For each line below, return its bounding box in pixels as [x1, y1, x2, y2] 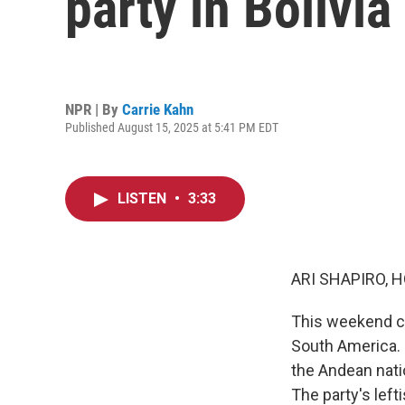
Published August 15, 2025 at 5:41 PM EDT [65, 119, 278, 135]
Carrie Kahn [122, 99, 193, 118]
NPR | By [65, 99, 122, 118]
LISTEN [118, 190, 170, 207]
